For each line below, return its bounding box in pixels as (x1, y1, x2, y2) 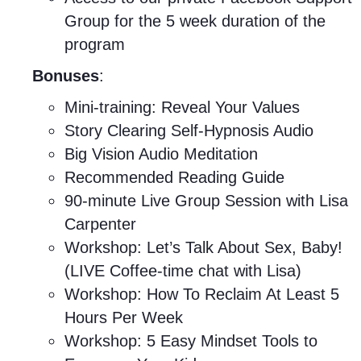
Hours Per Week (64, 309, 183, 326)
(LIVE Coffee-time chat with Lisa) (64, 262, 301, 280)
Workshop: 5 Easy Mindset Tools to (64, 332, 317, 350)
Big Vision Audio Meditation (64, 145, 258, 163)
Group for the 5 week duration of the (64, 12, 326, 30)
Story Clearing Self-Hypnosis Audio (64, 122, 313, 139)
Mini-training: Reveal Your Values (64, 98, 300, 116)
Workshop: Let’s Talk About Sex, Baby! (64, 239, 342, 256)
